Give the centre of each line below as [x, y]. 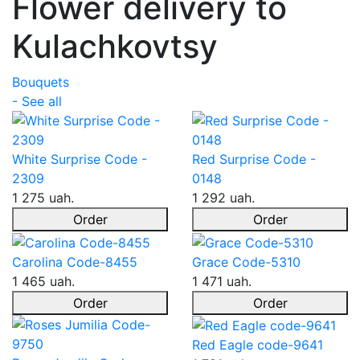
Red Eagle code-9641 [258, 345]
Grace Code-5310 [246, 262]
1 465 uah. [43, 281]
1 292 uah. [223, 198]
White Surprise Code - [80, 159]
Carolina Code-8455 [75, 262]
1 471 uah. [222, 281]
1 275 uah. [43, 198]
